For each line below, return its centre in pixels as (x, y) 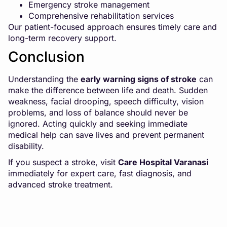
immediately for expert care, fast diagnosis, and (100, 173)
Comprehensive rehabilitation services (101, 15)
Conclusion (46, 56)
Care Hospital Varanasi (163, 162)
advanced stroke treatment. (61, 184)
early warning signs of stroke (139, 79)
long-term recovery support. (62, 38)
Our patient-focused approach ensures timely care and (112, 27)
